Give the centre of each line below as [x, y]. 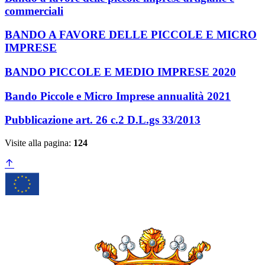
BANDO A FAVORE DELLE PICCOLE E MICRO [131, 35]
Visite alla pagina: [39, 143]
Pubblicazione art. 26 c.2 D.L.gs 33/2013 [103, 120]
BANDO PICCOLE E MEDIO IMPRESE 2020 [120, 72]
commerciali [34, 11]
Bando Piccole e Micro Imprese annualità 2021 [118, 96]
